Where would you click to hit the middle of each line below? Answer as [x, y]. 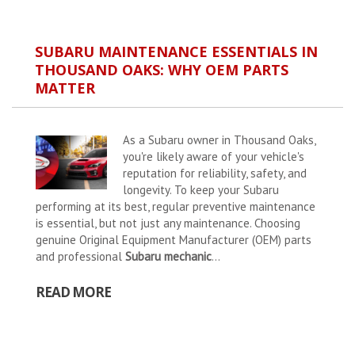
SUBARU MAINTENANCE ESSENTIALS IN [176, 52]
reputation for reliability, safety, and [215, 174]
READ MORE [73, 292]
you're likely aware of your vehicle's [214, 157]
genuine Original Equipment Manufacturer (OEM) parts [174, 240]
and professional [80, 257]
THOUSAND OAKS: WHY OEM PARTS [162, 70]
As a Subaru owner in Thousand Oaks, [219, 140]
